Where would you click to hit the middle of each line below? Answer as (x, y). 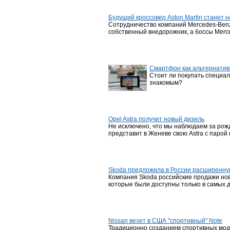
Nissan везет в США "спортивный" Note (165, 221)
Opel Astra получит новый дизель (156, 119)
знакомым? (166, 83)
